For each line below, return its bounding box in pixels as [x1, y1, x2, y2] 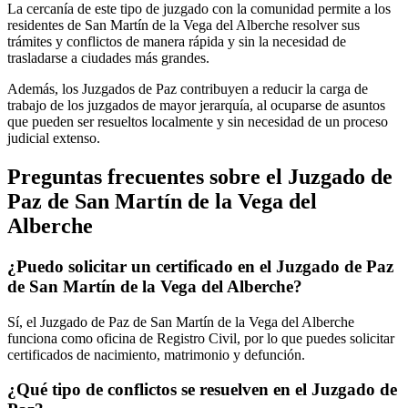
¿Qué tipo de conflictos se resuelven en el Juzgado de [7, 380, 397, 400]
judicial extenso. [7, 130, 100, 147]
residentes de [7, 17, 85, 34]
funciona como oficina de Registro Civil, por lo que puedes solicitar [7, 330, 394, 346]
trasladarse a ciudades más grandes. [7, 50, 209, 66]
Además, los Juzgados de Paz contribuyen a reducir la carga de [7, 81, 368, 97]
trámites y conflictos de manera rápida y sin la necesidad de [7, 34, 346, 50]
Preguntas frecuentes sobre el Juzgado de [7, 165, 393, 189]
